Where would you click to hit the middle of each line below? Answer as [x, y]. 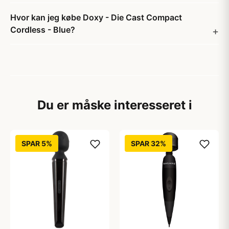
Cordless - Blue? [43, 30]
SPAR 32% [148, 143]
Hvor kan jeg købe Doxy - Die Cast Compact [96, 17]
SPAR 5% [37, 143]
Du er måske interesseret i [114, 105]
